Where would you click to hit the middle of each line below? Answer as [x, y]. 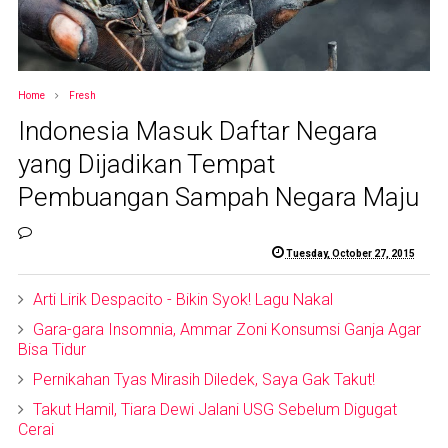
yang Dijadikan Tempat [146, 163]
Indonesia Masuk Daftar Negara [197, 130]
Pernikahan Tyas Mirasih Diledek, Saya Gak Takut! [203, 379]
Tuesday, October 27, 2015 [350, 253]
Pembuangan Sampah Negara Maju [218, 196]
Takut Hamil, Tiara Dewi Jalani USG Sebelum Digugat [214, 409]
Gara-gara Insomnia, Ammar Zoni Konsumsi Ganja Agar [226, 329]
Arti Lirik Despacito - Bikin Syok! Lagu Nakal [182, 299]
